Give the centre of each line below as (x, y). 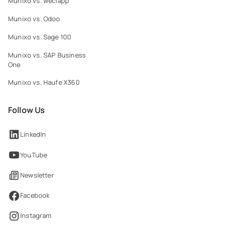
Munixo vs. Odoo (34, 19)
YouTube (34, 155)
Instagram (36, 216)
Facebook (35, 195)
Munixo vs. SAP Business (47, 55)
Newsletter (37, 175)
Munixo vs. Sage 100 (40, 37)
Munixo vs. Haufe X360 (44, 82)
